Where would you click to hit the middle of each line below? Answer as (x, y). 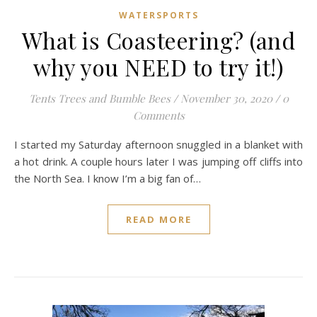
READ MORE (158, 219)
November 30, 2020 (226, 98)
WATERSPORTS (158, 15)
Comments (158, 115)
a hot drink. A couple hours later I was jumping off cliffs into (158, 161)
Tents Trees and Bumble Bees (99, 98)
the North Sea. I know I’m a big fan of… (108, 178)
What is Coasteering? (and (158, 40)
